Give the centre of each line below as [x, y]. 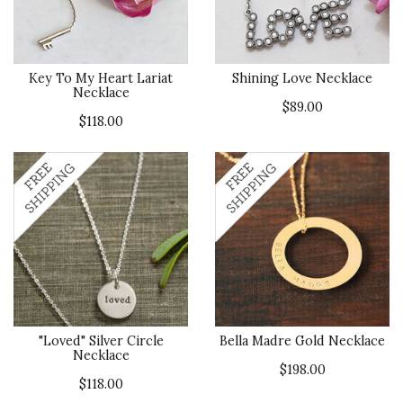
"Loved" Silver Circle [101, 341]
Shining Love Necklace [302, 78]
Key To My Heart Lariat [101, 78]
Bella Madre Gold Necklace [302, 341]
